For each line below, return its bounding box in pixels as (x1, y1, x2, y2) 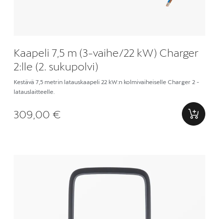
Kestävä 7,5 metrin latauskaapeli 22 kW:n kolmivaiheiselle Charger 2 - (14, 78, 200, 85)
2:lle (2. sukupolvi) (14, 59, 99, 72)
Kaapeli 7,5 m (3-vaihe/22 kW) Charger (14, 45, 199, 59)
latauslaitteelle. (14, 88, 55, 95)
